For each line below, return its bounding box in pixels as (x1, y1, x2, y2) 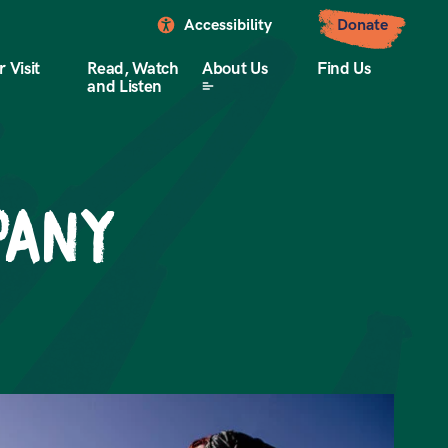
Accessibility (184, 16, 272, 35)
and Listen (87, 77, 162, 97)
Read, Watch (87, 59, 179, 79)
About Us (202, 59, 268, 79)
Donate (337, 16, 388, 35)
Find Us (316, 59, 371, 79)
